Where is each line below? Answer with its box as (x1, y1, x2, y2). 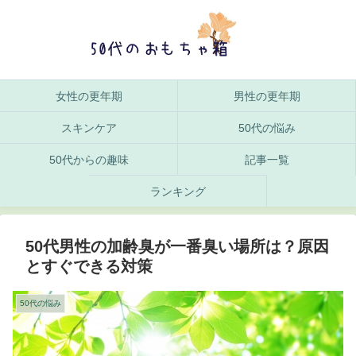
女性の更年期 (55, 90, 122, 103)
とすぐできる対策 (25, 257, 153, 276)
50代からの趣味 (48, 153, 129, 167)
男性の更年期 (233, 90, 300, 103)
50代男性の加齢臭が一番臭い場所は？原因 (25, 238, 329, 256)
